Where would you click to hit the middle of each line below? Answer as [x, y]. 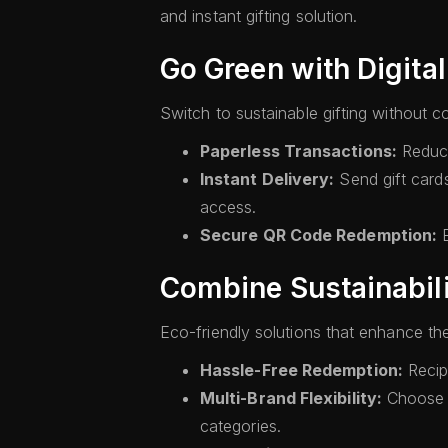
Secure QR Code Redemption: [319, 235]
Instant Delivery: [267, 179]
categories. [240, 426]
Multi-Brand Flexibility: [291, 398]
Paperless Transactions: [298, 151]
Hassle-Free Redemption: [301, 370]
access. [228, 207]
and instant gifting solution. [259, 16]
